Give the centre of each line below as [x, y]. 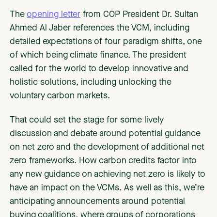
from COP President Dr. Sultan [139, 15]
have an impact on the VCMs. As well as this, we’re [107, 188]
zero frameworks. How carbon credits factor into [103, 161]
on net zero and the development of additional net [107, 147]
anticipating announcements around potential [97, 202]
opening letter [54, 15]
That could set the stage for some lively [87, 120]
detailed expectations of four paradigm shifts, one [106, 42]
